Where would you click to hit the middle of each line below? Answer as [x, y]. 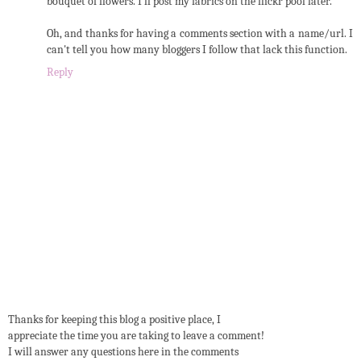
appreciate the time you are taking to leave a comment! [136, 336]
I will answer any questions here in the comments [123, 352]
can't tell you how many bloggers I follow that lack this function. [197, 49]
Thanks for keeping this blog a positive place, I [114, 320]
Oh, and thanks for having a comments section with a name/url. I [200, 33]
